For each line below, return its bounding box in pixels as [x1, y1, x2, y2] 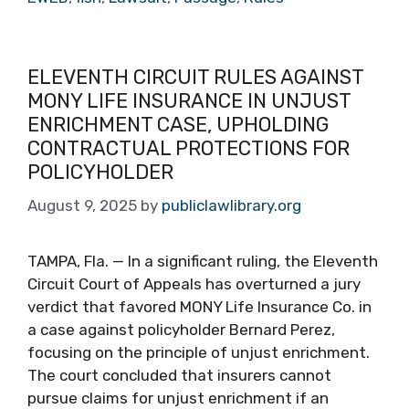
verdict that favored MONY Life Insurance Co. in [27, 298, 372, 316]
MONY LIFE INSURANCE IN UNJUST [27, 88, 351, 113]
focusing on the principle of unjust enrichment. [27, 343, 370, 362]
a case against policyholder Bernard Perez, [27, 320, 335, 339]
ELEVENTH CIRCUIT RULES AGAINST [27, 64, 363, 89]
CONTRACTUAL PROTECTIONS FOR [27, 135, 350, 161]
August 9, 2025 [27, 196, 137, 215]
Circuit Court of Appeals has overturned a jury [27, 275, 361, 293]
